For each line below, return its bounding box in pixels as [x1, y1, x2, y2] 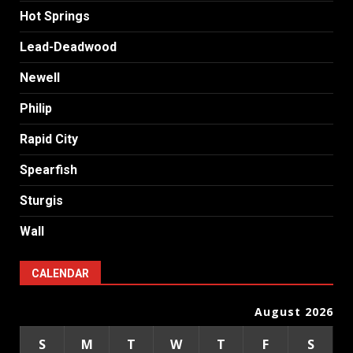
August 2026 [255, 303, 333, 319]
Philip [20, 100, 52, 116]
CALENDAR [32, 266, 89, 280]
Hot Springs [20, 8, 90, 24]
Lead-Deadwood [20, 39, 117, 54]
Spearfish [20, 162, 77, 177]
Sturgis [20, 192, 63, 208]
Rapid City [20, 131, 78, 147]
